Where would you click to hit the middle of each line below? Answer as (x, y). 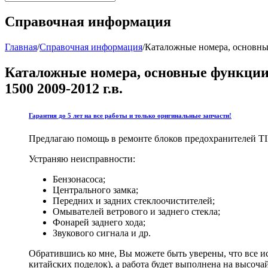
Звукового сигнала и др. (102, 233)
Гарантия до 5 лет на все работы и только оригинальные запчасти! (130, 115)
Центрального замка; (95, 190)
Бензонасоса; (79, 179)
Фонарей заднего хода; (99, 223)
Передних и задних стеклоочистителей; (134, 201)
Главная (21, 47)
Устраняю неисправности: (82, 159)
